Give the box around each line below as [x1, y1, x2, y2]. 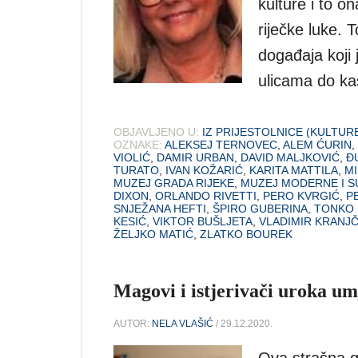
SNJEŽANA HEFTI [113, 201, 206, 215]
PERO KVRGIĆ [263, 189, 340, 202]
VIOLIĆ [113, 150, 150, 164]
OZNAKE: [113, 137, 162, 151]
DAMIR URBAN [157, 150, 234, 164]
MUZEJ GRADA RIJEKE [113, 176, 234, 189]
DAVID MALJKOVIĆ [241, 150, 340, 164]
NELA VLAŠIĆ [152, 317, 213, 329]
